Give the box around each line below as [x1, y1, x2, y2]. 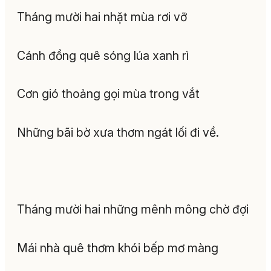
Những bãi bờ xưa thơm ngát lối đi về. [17, 125, 219, 140]
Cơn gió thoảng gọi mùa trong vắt [17, 87, 200, 102]
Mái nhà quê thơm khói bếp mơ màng [17, 240, 218, 255]
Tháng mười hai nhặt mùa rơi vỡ [17, 10, 187, 24]
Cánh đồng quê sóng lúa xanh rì [17, 48, 189, 63]
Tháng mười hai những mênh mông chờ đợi [17, 201, 249, 217]
